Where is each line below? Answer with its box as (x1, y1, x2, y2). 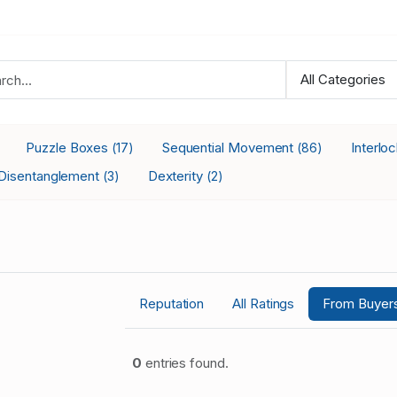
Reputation (139, 295, 205, 313)
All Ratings (232, 295, 295, 313)
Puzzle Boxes (26, 139, 113, 156)
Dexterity (147, 167, 206, 184)
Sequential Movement (161, 139, 298, 156)
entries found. (141, 354, 229, 372)
